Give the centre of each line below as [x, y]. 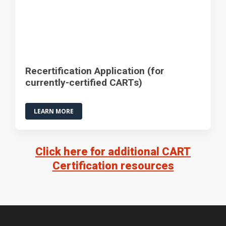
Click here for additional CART [113, 151]
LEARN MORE [54, 111]
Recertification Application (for [95, 71]
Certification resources [113, 165]
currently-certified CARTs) [84, 82]
